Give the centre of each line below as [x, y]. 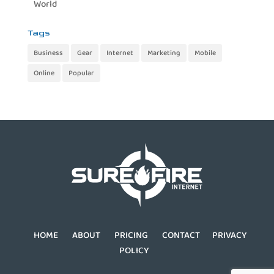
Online [44, 73]
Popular [81, 73]
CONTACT [181, 235]
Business [48, 53]
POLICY [134, 250]
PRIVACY [229, 235]
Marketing [164, 53]
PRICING [131, 235]
